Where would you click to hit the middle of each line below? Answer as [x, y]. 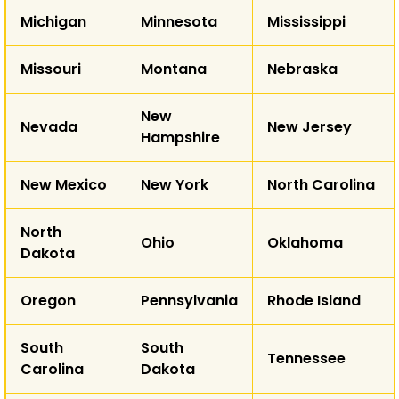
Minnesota [179, 21]
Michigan [53, 21]
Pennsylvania [189, 300]
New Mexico [63, 184]
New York [174, 184]
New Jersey [309, 126]
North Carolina [321, 184]
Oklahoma [305, 242]
